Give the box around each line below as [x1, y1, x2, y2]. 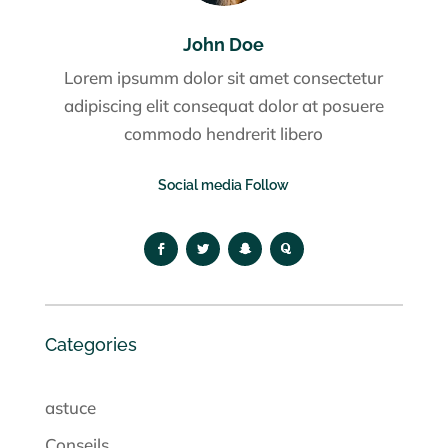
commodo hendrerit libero [124, 122, 324, 144]
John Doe [183, 33, 265, 55]
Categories [44, 334, 137, 356]
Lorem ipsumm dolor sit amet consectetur [64, 66, 384, 88]
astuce [44, 397, 96, 419]
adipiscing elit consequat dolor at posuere [63, 94, 384, 116]
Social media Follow [158, 176, 290, 193]
